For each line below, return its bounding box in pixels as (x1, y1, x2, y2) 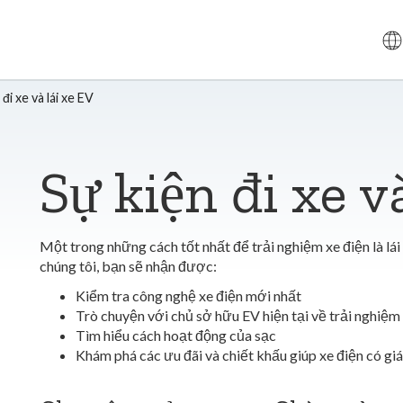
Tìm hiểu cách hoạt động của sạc (76, 327, 276, 344)
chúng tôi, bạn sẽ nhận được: (40, 257, 217, 274)
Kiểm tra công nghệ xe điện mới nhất (76, 287, 301, 304)
